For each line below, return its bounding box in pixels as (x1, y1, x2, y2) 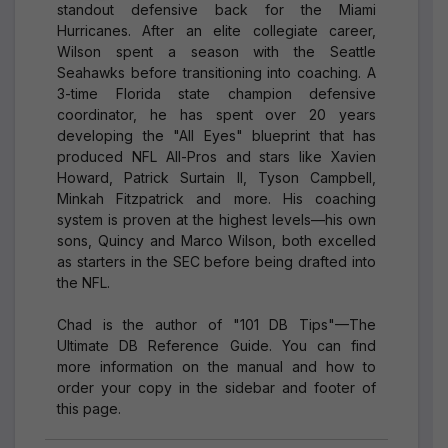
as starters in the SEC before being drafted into (57, 252, 376, 270)
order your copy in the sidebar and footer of (57, 378, 376, 396)
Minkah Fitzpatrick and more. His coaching (57, 189, 376, 207)
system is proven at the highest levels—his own (57, 210, 376, 228)
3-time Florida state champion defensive (57, 84, 376, 102)
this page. (57, 399, 121, 417)
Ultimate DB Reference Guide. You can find (57, 336, 376, 354)
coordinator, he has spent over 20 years (57, 105, 376, 123)
